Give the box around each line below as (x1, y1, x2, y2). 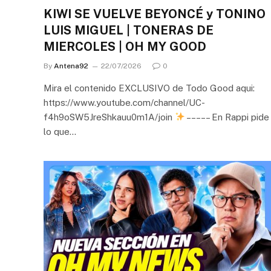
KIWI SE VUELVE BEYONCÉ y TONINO (44, 6, 266, 21)
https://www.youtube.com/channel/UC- (44, 97, 205, 108)
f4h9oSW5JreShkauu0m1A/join (44, 111, 175, 122)
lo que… (44, 126, 76, 137)
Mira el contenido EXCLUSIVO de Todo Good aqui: (44, 82, 255, 93)
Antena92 (54, 61, 88, 70)
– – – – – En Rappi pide (185, 111, 270, 122)
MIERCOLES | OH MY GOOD (44, 39, 206, 54)
